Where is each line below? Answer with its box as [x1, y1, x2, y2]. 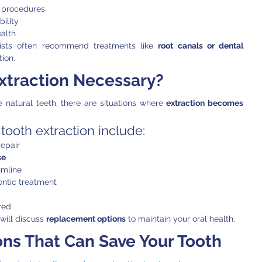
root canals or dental [158, 41, 243, 50]
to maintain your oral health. [126, 214, 235, 223]
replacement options [46, 214, 126, 223]
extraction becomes [166, 98, 243, 108]
